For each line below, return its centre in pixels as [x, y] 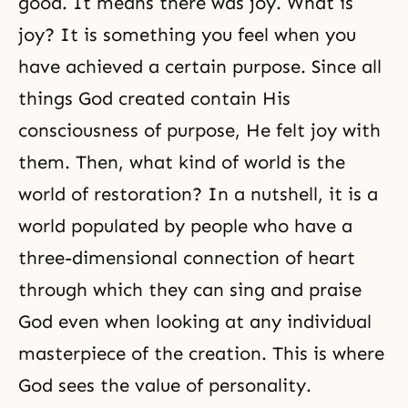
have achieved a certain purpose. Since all [200, 66]
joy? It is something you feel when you [187, 35]
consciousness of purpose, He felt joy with [199, 130]
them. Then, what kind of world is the [182, 162]
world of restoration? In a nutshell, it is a [198, 194]
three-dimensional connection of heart [187, 258]
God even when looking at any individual [195, 321]
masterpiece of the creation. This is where [201, 353]
